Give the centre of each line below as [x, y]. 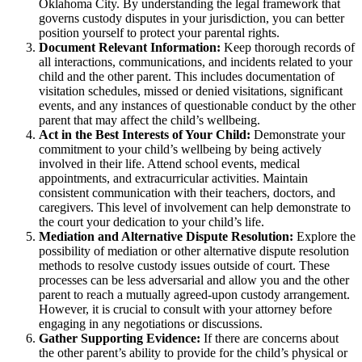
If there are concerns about [269, 338]
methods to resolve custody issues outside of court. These [184, 265]
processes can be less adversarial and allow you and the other [194, 280]
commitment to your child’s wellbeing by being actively [180, 149]
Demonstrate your [299, 134]
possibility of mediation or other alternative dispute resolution [194, 250]
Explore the [324, 236]
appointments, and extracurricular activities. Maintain [173, 178]
